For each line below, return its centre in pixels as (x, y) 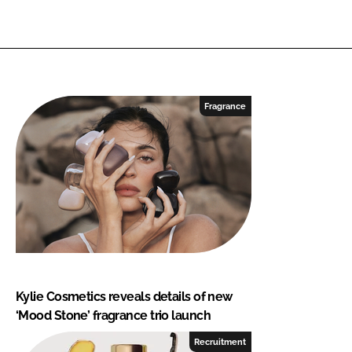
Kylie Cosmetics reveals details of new (124, 296)
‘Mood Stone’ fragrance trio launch (113, 315)
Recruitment (220, 341)
